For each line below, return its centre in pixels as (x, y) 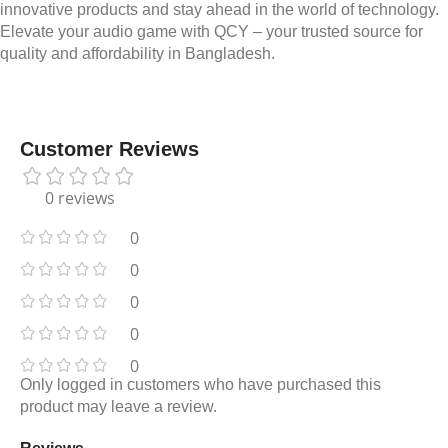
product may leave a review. (118, 406)
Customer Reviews (109, 149)
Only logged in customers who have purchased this (200, 384)
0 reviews (79, 197)
